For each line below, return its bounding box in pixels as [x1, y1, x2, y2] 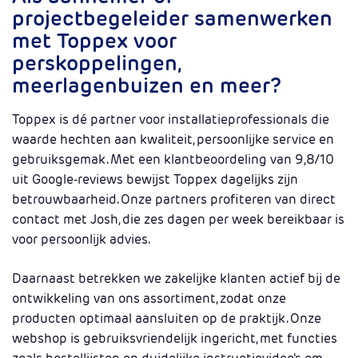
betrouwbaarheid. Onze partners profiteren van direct [12, 191, 336, 208]
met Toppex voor [12, 27, 177, 54]
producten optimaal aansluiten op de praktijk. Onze [12, 310, 321, 327]
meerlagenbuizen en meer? [12, 72, 281, 98]
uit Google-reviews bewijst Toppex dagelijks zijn [12, 171, 298, 188]
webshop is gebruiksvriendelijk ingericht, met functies [12, 330, 337, 347]
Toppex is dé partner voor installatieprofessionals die [12, 111, 329, 128]
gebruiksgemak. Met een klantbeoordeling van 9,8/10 [12, 151, 334, 168]
